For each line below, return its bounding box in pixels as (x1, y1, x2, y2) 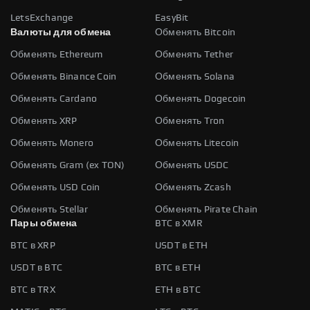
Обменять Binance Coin (10, 71, 117, 82)
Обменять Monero (10, 138, 93, 148)
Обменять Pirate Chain (155, 204, 258, 215)
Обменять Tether (155, 49, 233, 60)
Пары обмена (10, 218, 77, 228)
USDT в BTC (10, 262, 62, 273)
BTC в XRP (10, 240, 55, 250)
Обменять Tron (155, 116, 225, 126)
